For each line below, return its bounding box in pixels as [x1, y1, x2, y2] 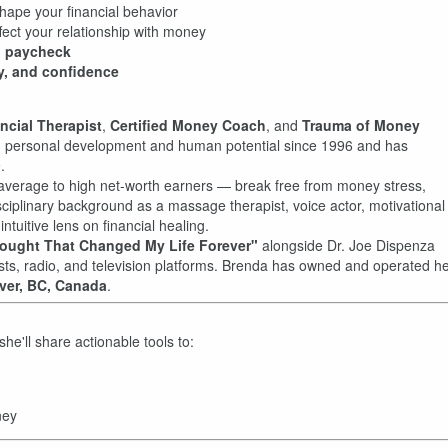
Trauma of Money [302, 115, 420, 135]
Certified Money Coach [110, 115, 266, 135]
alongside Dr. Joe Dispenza [258, 235, 435, 255]
